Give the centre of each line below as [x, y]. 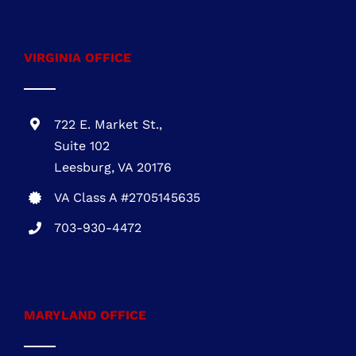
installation [72, 12]
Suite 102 [82, 177]
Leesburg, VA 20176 [113, 199]
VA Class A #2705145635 [128, 229]
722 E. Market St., [108, 156]
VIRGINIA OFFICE [77, 89]
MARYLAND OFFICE [85, 346]
